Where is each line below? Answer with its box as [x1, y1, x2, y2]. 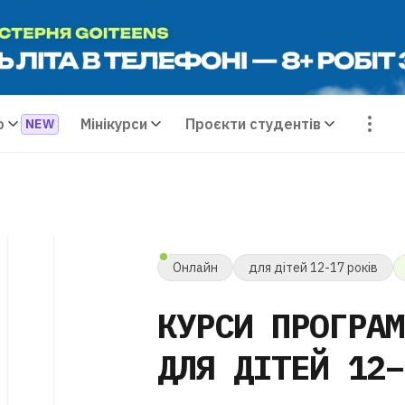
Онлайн [173, 259, 218, 276]
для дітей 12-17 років [249, 259, 378, 276]
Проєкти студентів [184, 115, 321, 133]
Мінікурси [80, 115, 147, 133]
